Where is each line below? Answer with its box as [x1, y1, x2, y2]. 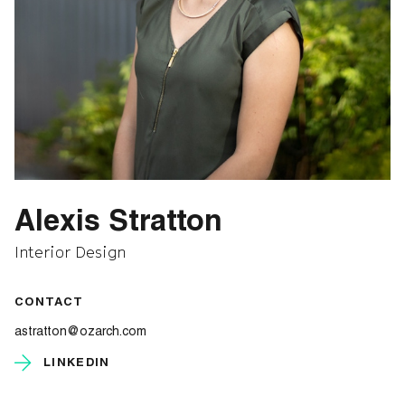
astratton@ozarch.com [14, 326, 146, 339]
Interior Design [14, 243, 126, 261]
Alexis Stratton [14, 210, 222, 239]
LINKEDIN [43, 358, 110, 370]
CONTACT [14, 297, 84, 309]
